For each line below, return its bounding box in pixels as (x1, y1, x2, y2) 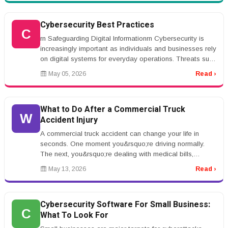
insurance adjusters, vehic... (40, 160, 125, 168)
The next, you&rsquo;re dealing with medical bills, (40, 150, 193, 158)
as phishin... (40, 65, 76, 73)
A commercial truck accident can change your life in (40, 130, 199, 137)
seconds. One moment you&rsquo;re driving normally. (40, 140, 205, 148)
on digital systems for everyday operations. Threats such (40, 55, 216, 63)
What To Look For (40, 209, 108, 221)
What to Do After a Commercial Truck (40, 103, 185, 116)
